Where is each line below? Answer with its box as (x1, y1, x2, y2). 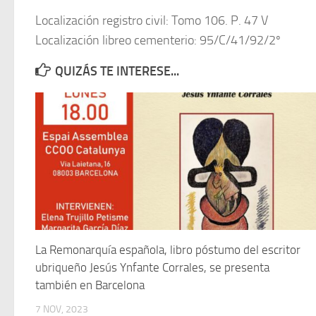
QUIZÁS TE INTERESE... (55, 63, 179, 79)
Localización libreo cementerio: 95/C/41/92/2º (35, 32, 281, 48)
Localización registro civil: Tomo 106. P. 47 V (35, 12, 268, 28)
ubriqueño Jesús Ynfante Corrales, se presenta (35, 260, 269, 274)
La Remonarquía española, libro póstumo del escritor (35, 242, 300, 257)
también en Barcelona (35, 277, 145, 292)
